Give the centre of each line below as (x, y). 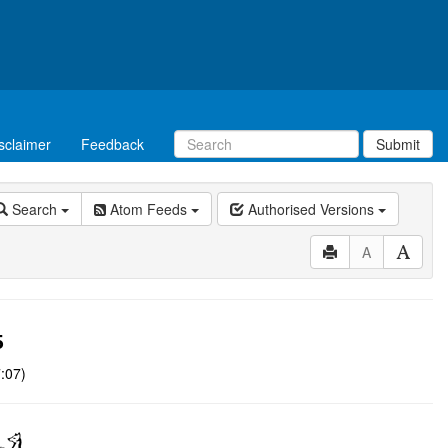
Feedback (112, 144)
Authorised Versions (311, 209)
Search (34, 209)
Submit (398, 144)
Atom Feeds (148, 209)
